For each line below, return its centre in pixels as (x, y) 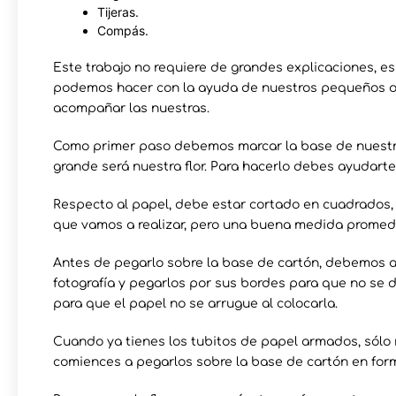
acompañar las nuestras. (131, 108)
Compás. (123, 30)
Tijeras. (118, 11)
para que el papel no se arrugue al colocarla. (195, 303)
